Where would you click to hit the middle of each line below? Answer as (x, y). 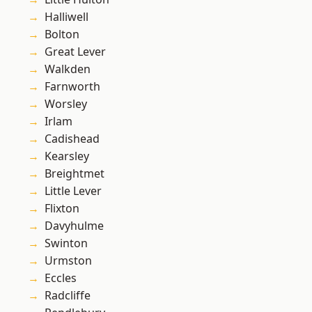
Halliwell (67, 17)
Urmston (68, 261)
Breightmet (75, 174)
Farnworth (72, 87)
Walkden (68, 69)
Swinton (66, 243)
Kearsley (67, 156)
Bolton (62, 34)
